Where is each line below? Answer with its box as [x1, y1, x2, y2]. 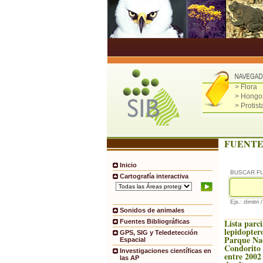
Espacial [120, 236, 146, 244]
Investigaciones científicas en [120, 247, 211, 255]
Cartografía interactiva [120, 173, 188, 180]
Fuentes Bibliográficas [120, 218, 190, 225]
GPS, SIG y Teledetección [120, 229, 198, 237]
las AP [120, 254, 139, 262]
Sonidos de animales [120, 207, 184, 214]
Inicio [120, 161, 137, 168]
